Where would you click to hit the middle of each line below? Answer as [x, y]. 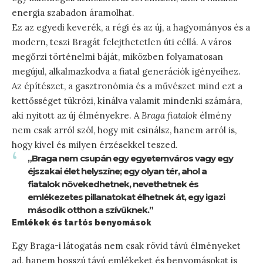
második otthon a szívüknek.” [90, 210]
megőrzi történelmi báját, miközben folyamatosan [117, 57]
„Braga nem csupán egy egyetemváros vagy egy [130, 159]
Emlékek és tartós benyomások [82, 223]
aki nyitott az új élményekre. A [77, 116]
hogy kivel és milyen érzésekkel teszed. [95, 145]
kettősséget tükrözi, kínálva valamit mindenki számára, [127, 101]
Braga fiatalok [169, 116]
